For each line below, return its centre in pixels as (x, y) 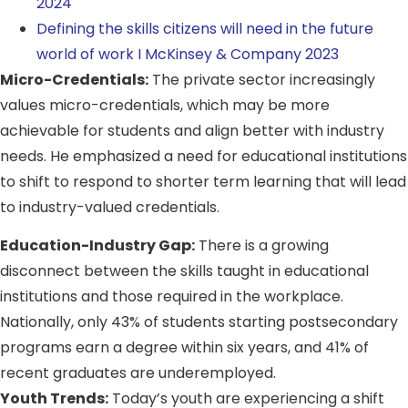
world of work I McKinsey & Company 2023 (188, 54)
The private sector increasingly (262, 79)
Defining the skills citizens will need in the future (205, 28)
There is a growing (262, 245)
